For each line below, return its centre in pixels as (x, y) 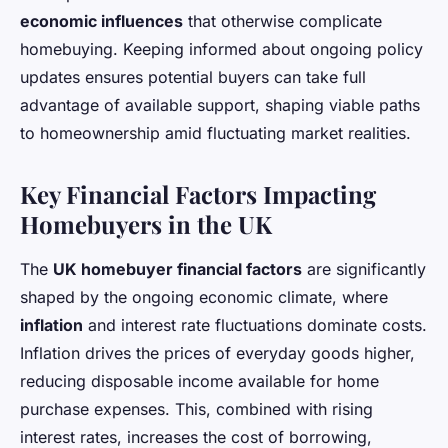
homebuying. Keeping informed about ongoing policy (221, 48)
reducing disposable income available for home (199, 380)
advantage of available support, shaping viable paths (220, 104)
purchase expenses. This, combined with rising (196, 408)
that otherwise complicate (282, 20)
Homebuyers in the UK (146, 223)
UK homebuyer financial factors (177, 268)
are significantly (364, 268)
